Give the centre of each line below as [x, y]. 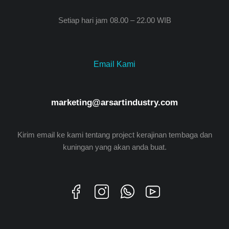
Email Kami [114, 64]
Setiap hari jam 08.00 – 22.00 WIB [114, 20]
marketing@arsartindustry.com [114, 102]
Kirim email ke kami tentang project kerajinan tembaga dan [114, 135]
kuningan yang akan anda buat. [114, 147]
